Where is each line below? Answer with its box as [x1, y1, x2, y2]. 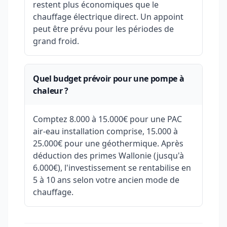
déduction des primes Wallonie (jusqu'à [33, 149, 184, 161]
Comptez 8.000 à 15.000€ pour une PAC [33, 113, 182, 125]
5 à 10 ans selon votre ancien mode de [33, 174, 179, 185]
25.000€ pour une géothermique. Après [33, 137, 183, 149]
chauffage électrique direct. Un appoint [33, 11, 183, 22]
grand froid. [33, 35, 79, 47]
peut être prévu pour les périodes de [33, 23, 174, 34]
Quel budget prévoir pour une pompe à [33, 72, 184, 84]
